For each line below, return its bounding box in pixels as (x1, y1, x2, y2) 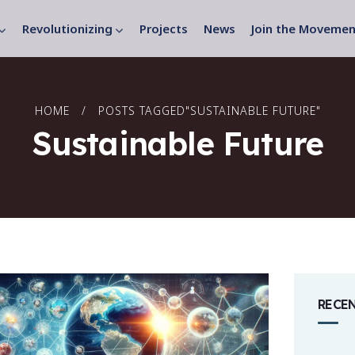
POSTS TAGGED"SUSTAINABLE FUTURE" (97, 103, 321, 119)
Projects (139, 21, 188, 37)
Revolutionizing (21, 21, 113, 37)
